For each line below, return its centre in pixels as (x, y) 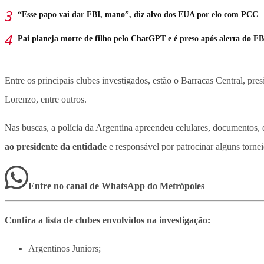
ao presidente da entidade (56, 147)
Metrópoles (182, 186)
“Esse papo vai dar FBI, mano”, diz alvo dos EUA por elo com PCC (138, 15)
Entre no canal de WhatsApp (88, 186)
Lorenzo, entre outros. (46, 100)
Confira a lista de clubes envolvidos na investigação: (108, 220)
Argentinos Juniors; (65, 249)
